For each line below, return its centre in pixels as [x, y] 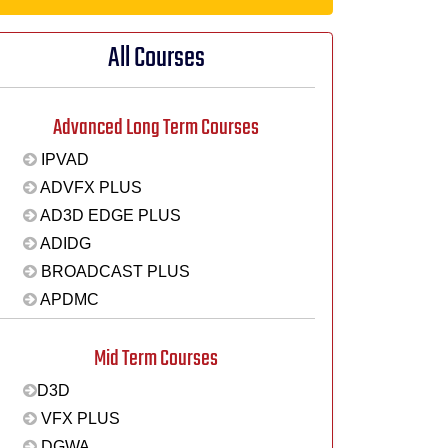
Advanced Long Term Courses [156, 127]
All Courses [156, 59]
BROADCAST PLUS [113, 271]
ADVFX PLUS [89, 187]
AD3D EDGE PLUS [108, 215]
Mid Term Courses [156, 358]
